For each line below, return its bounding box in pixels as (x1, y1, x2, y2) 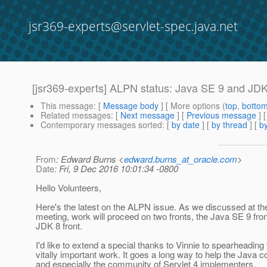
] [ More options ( (159, 100, 225, 112)
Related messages (41, 109, 111, 122)
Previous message (187, 109, 256, 122)
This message (41, 100, 94, 112)
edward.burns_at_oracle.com (124, 153, 237, 166)
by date (172, 119, 200, 131)
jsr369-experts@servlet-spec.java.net (29, 18, 238, 35)
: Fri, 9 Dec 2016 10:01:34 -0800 (54, 162, 178, 175)
